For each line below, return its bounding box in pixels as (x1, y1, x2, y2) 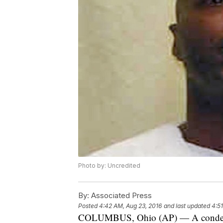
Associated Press (89, 191, 152, 201)
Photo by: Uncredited (78, 162, 140, 170)
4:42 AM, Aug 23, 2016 (99, 202, 162, 210)
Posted (78, 202, 99, 210)
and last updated (164, 202, 210, 210)
